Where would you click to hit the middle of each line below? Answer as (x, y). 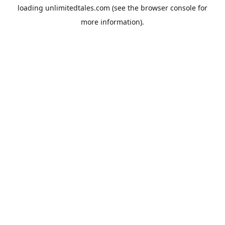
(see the (124, 8)
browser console (168, 8)
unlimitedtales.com (78, 8)
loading (31, 8)
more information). (113, 22)
